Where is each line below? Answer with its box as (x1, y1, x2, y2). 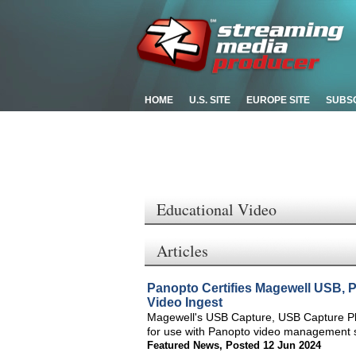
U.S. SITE (189, 95, 230, 106)
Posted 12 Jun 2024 (226, 339, 321, 351)
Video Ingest (147, 296, 222, 309)
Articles (157, 240, 208, 261)
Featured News (147, 339, 219, 351)
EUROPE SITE (246, 95, 310, 106)
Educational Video (157, 199, 277, 220)
